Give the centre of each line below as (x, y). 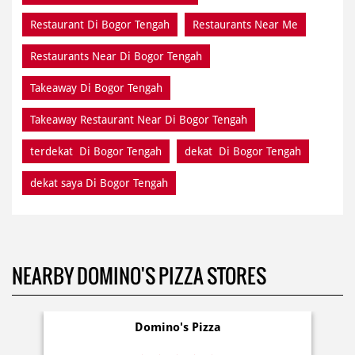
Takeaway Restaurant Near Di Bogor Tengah (139, 119)
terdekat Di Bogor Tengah (96, 151)
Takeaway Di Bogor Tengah (96, 88)
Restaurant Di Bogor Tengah (100, 24)
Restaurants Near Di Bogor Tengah (116, 56)
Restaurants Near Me (245, 24)
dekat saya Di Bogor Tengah (99, 183)
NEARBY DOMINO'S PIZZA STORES (139, 275)
